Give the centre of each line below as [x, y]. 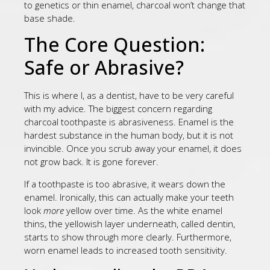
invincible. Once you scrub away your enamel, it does [133, 149]
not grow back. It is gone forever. [91, 162]
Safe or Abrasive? [104, 67]
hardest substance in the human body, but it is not [129, 135]
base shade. [50, 18]
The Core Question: [115, 45]
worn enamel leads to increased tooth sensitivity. [126, 250]
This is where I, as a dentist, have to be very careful [129, 96]
